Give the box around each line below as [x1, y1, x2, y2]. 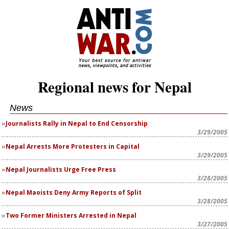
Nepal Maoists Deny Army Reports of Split [6, 188, 142, 197]
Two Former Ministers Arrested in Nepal [6, 211, 136, 220]
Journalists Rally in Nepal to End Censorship [6, 119, 148, 128]
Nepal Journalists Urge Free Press [6, 165, 116, 174]
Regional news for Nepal [37, 76, 192, 98]
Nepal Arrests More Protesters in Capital [6, 142, 140, 151]
